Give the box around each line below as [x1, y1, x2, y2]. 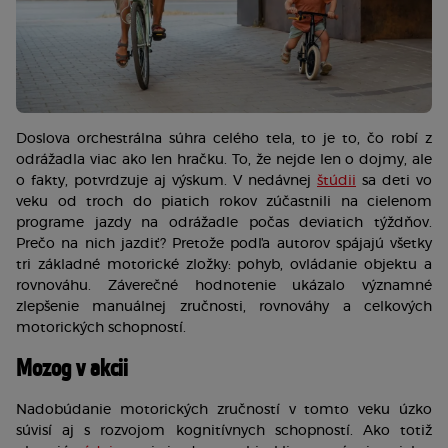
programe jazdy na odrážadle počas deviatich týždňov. [16, 215, 432, 230]
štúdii [317, 173, 356, 188]
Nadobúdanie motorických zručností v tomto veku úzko [16, 402, 432, 417]
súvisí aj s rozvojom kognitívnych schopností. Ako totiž [16, 423, 432, 438]
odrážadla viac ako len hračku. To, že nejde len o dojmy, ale [16, 152, 432, 167]
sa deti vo [362, 173, 432, 188]
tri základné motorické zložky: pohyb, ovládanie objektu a [16, 257, 432, 272]
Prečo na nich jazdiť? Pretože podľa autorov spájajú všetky [16, 236, 432, 251]
